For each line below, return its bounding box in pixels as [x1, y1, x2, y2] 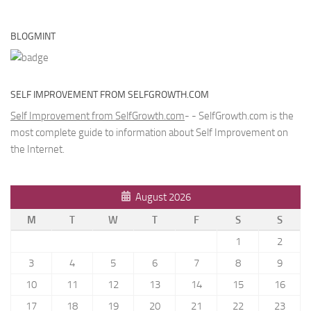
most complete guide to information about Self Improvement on [10, 126, 288, 140]
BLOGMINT [10, 31, 56, 43]
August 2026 [135, 191, 191, 204]
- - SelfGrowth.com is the [185, 110, 294, 123]
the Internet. [10, 143, 65, 156]
